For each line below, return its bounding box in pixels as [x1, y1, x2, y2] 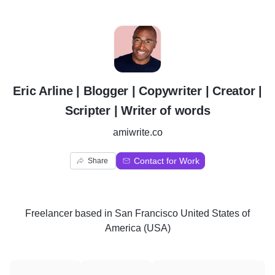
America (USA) [104, 223, 171, 233]
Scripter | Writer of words [64, 104, 211, 117]
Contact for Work [134, 156, 199, 166]
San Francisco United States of [115, 208, 250, 219]
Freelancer [25, 208, 72, 219]
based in [72, 208, 115, 219]
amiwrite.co [112, 127, 163, 137]
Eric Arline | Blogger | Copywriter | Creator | [13, 84, 262, 98]
